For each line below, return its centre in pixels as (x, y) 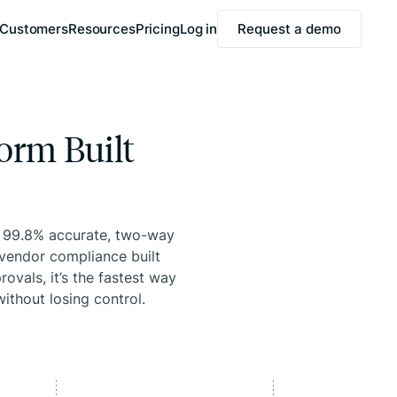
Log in (198, 28)
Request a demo (289, 29)
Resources (101, 28)
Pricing (157, 28)
